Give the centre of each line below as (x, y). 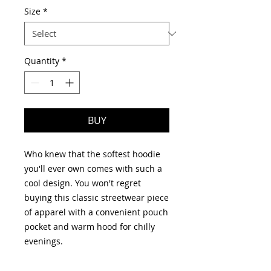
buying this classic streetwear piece (96, 198)
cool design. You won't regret (83, 183)
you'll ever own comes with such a (93, 168)
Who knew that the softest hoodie (92, 154)
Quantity (42, 61)
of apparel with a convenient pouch (96, 212)
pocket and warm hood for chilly (90, 227)
